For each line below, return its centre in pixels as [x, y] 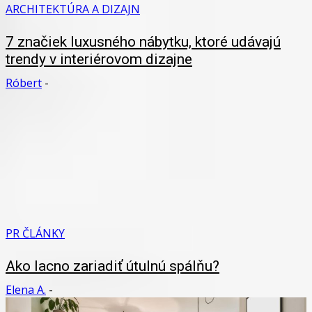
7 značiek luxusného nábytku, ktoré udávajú [143, 41]
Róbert [24, 83]
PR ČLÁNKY [35, 233]
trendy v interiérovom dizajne [99, 59]
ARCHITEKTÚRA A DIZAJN [73, 9]
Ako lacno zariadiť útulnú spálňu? [112, 266]
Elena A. [26, 290]
